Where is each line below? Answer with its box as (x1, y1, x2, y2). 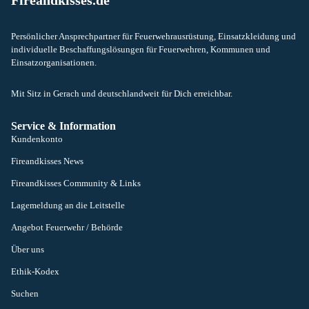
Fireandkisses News (11, 156, 83, 166)
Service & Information (11, 119, 116, 132)
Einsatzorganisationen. (11, 58, 97, 68)
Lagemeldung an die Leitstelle (11, 200, 125, 210)
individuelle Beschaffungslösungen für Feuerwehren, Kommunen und (11, 45, 270, 54)
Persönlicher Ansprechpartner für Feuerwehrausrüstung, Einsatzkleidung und (11, 32, 296, 41)
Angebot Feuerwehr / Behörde (11, 222, 123, 232)
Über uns (11, 244, 44, 255)
